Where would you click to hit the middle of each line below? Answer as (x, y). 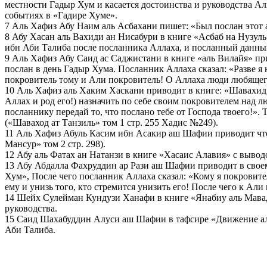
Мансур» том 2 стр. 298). (55, 144)
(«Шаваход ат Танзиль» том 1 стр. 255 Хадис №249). (111, 122)
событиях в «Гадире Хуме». (61, 15)
